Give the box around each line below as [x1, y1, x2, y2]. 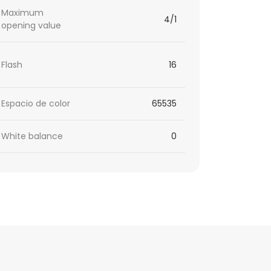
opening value [1, 19, 62, 32]
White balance [1, 130, 64, 143]
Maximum [1, 7, 44, 19]
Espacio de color [1, 97, 71, 110]
